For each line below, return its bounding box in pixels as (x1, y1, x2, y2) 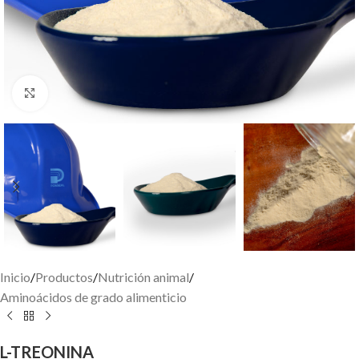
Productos (35, 268, 93, 284)
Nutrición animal (98, 268, 189, 284)
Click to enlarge (47, 86, 133, 100)
